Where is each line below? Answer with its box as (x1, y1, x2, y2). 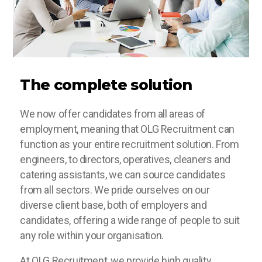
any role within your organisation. (20, 229, 164, 242)
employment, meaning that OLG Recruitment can (20, 122, 235, 135)
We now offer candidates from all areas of (20, 107, 206, 120)
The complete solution (20, 75, 192, 94)
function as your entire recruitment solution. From (20, 137, 239, 150)
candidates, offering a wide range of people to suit (20, 213, 240, 226)
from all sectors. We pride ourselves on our (20, 183, 210, 196)
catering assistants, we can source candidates (20, 168, 226, 181)
